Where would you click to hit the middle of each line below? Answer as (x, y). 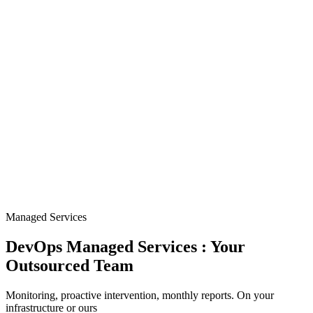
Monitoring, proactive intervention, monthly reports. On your (140, 295)
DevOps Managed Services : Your (125, 246)
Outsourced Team (70, 265)
